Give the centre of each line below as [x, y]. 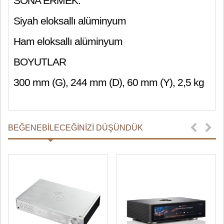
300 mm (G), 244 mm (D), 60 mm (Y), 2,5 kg [109, 82]
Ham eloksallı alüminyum [69, 41]
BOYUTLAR [40, 62]
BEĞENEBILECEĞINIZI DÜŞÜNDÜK [75, 128]
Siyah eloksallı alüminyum [70, 21]
